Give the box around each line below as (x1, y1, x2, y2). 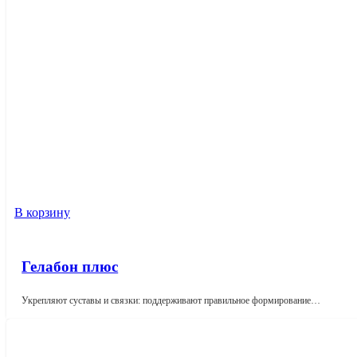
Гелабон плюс (22, 258, 119, 276)
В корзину (14, 206, 70, 220)
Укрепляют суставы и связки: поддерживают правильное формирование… (22, 295, 321, 307)
